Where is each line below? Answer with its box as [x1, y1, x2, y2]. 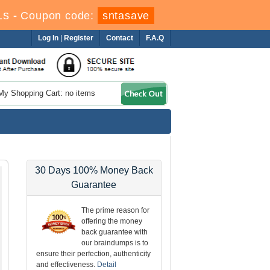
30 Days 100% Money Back [34, 165, 153, 175]
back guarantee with [81, 227, 148, 236]
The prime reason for [81, 206, 150, 215]
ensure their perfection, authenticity [36, 249, 151, 258]
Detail [97, 260, 117, 269]
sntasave [102, 10, 150, 22]
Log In [38, 34, 59, 42]
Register [64, 34, 94, 42]
